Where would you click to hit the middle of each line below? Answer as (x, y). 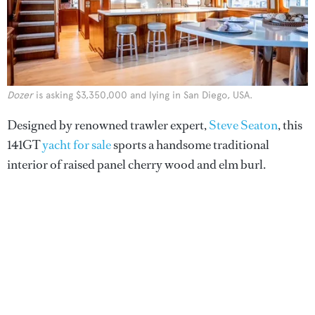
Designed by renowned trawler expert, (108, 125)
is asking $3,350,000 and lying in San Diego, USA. (143, 95)
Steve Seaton (243, 125)
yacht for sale (77, 144)
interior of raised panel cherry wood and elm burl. (136, 164)
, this (290, 125)
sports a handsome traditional (190, 144)
